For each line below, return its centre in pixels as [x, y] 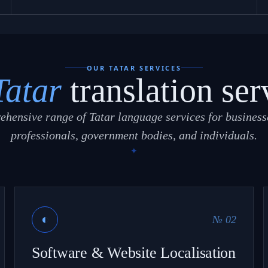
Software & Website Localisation [134, 252]
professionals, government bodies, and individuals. [134, 135]
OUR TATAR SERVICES [134, 68]
